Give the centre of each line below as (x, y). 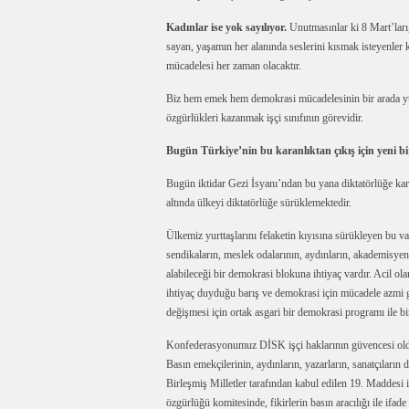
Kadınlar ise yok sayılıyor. (228, 27)
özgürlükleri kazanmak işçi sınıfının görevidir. (265, 118)
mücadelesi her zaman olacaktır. (234, 66)
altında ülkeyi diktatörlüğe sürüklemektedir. (259, 203)
